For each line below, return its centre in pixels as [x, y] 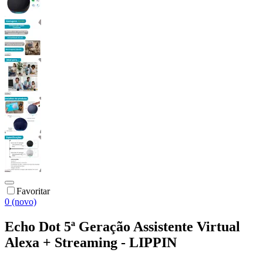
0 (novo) [21, 201]
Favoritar [33, 191]
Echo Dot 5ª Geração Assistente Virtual [122, 226]
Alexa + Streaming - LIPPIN [91, 242]
